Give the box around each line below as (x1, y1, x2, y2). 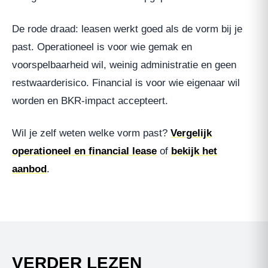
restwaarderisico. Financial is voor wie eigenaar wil (12, 77, 240, 89)
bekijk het (171, 145, 217, 157)
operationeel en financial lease (12, 145, 157, 157)
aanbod (12, 163, 47, 175)
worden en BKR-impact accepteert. (12, 95, 168, 106)
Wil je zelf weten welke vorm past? (12, 127, 170, 139)
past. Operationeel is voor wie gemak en (12, 41, 192, 53)
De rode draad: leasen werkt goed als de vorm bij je (12, 23, 242, 35)
